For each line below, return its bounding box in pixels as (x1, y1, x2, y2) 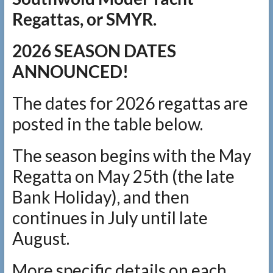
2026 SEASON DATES (12, 40, 176, 62)
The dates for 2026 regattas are (12, 93, 248, 114)
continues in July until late (12, 207, 208, 229)
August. (12, 228, 69, 249)
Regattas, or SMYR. (12, 9, 157, 30)
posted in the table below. (12, 113, 203, 135)
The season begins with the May (12, 145, 251, 166)
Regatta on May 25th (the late (12, 166, 235, 187)
